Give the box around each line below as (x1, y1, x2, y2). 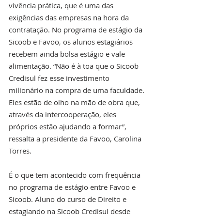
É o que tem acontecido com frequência (9, 170, 142, 180)
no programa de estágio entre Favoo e (9, 182, 138, 192)
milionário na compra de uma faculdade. (9, 85, 146, 95)
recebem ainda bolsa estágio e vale (9, 48, 127, 59)
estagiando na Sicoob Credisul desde (9, 206, 132, 216)
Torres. (9, 145, 31, 155)
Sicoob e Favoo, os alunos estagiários (9, 36, 135, 46)
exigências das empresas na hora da (9, 12, 131, 22)
